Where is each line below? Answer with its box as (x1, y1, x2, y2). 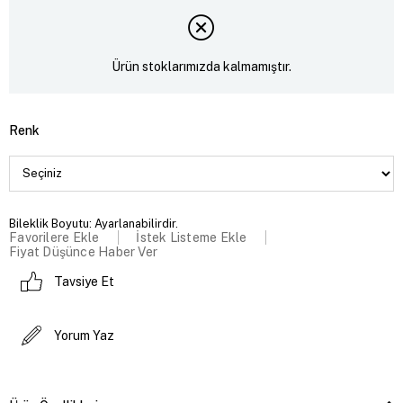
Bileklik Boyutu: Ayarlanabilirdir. (9, 216, 178, 230)
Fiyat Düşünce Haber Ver (9, 244, 158, 259)
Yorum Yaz (54, 327, 114, 343)
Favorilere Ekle (9, 229, 100, 245)
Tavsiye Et (54, 273, 114, 289)
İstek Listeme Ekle (136, 229, 247, 245)
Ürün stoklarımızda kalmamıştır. (112, 59, 291, 75)
